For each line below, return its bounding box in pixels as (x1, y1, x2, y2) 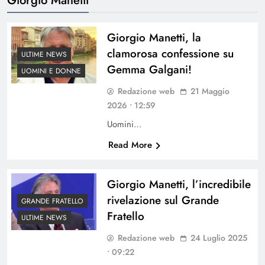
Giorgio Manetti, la (106, 29, 201, 46)
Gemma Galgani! (106, 61, 192, 77)
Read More (108, 138, 152, 151)
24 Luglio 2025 (190, 231, 247, 244)
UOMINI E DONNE (21, 65, 81, 76)
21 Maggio (190, 85, 230, 97)
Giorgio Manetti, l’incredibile (106, 176, 251, 192)
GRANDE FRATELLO (21, 195, 83, 206)
